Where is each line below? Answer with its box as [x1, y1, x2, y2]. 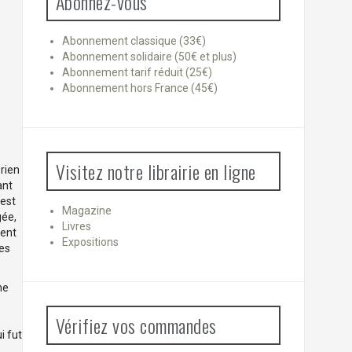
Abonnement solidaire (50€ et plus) [61, 50, 236, 64]
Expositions [61, 236, 119, 249]
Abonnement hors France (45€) [61, 82, 218, 95]
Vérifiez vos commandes [55, 311, 217, 340]
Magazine [61, 204, 112, 218]
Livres [61, 220, 91, 233]
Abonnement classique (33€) [61, 35, 206, 48]
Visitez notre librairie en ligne [55, 157, 256, 186]
